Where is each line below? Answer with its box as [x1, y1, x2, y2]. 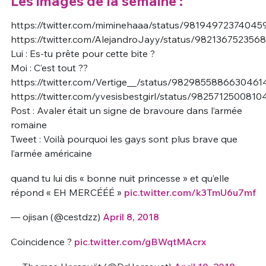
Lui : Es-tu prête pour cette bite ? [10, 47, 155, 60]
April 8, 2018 [102, 211, 159, 223]
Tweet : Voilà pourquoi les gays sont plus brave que [10, 133, 237, 145]
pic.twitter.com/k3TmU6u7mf [123, 186, 256, 198]
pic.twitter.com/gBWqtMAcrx [74, 236, 206, 248]
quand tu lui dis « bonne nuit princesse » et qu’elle [10, 172, 229, 184]
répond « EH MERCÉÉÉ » [10, 186, 124, 198]
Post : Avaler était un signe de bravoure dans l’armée [10, 104, 242, 117]
